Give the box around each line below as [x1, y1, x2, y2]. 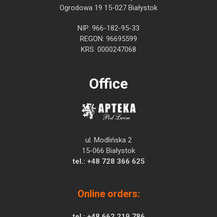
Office [89, 75, 128, 92]
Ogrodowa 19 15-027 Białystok [60, 3, 157, 12]
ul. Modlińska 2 [85, 136, 132, 144]
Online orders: [77, 188, 140, 200]
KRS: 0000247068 [81, 45, 136, 54]
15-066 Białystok [82, 146, 135, 155]
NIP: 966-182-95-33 [77, 24, 139, 32]
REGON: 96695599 [80, 34, 137, 43]
